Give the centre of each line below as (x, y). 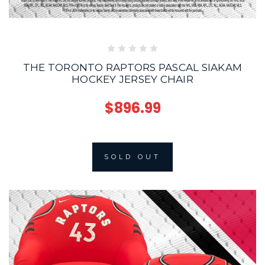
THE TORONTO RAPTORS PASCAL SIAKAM (132, 67)
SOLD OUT (132, 156)
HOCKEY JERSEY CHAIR (132, 79)
